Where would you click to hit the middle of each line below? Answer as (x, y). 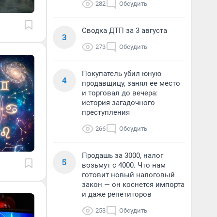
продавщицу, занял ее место (131, 83)
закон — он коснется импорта (133, 185)
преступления (106, 112)
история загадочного (118, 103)
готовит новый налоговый (128, 175)
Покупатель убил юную (122, 74)
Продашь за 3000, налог (123, 155)
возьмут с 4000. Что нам (124, 165)
